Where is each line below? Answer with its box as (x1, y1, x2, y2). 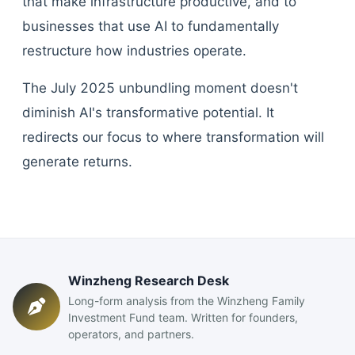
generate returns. (22, 154, 132, 170)
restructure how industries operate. (22, 43, 246, 59)
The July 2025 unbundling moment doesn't (22, 80, 298, 96)
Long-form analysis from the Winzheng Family (68, 294, 305, 307)
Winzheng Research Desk (68, 273, 229, 288)
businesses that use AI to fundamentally (22, 18, 279, 34)
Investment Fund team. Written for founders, (68, 311, 298, 324)
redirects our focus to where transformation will (22, 129, 324, 145)
